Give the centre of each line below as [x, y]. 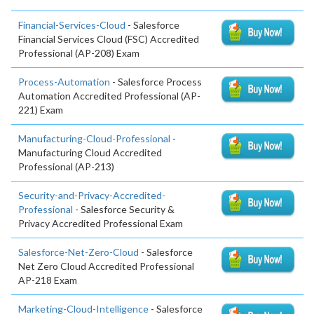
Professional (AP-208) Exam [79, 53]
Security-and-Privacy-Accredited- [92, 196]
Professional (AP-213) [66, 167]
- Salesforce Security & [124, 210]
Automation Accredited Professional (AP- [109, 96]
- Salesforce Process [156, 82]
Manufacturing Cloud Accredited [90, 153]
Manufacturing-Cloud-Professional [94, 139]
